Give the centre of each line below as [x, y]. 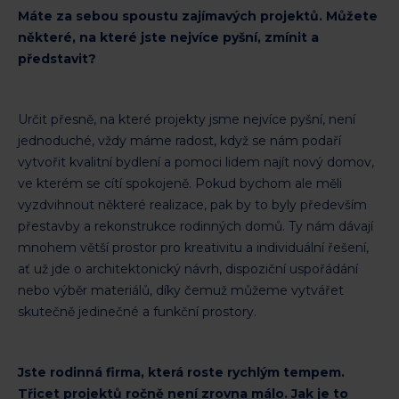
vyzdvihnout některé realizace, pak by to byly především [192, 204]
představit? [57, 58]
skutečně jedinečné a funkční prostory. [137, 311]
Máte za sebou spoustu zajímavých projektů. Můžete [198, 16]
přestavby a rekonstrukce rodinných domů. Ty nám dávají [195, 226]
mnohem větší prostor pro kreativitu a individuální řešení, [193, 247]
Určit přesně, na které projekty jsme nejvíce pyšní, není [187, 119]
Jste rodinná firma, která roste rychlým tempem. [181, 372]
